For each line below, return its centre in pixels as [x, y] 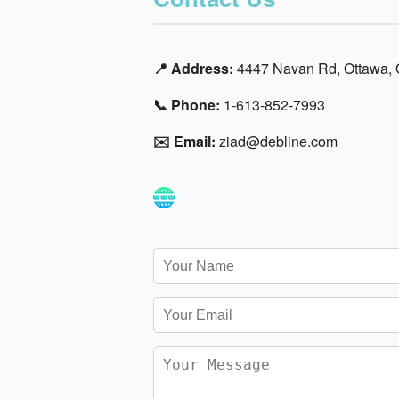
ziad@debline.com [277, 141]
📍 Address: [193, 68]
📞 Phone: [187, 104]
